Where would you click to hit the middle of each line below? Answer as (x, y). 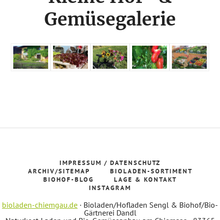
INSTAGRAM (110, 188)
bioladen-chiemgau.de (40, 205)
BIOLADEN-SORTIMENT (151, 171)
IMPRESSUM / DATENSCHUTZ (110, 163)
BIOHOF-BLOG (69, 180)
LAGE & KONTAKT (145, 180)
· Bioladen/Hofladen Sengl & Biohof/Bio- (148, 205)
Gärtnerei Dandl (110, 213)
